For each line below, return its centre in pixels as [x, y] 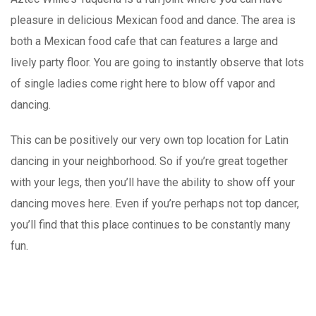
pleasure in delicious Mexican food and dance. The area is [153, 20]
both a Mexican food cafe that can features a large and [144, 41]
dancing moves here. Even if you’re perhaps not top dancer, [155, 203]
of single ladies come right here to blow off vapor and [143, 83]
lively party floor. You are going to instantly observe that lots [157, 62]
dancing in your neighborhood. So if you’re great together [149, 161]
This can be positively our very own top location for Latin [150, 140]
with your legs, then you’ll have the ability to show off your [153, 182]
